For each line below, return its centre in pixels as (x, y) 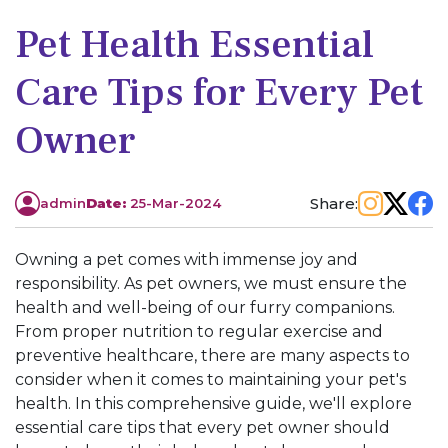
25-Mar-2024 (175, 203)
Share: (334, 203)
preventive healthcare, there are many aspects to (212, 356)
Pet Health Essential (194, 45)
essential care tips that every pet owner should (202, 428)
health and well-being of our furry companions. (205, 308)
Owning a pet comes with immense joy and (186, 260)
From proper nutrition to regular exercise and (199, 332)
